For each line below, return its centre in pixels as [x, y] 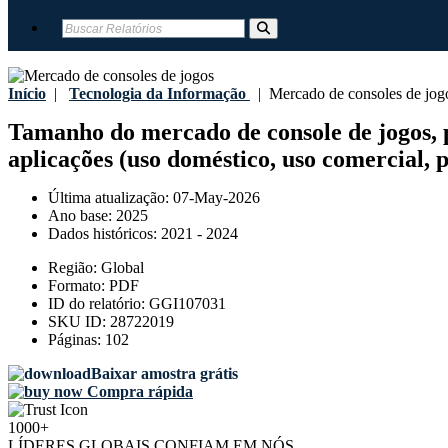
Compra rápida [138, 392]
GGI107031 [187, 304]
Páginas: [76, 340]
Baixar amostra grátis [164, 374]
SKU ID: [79, 322]
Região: [74, 268]
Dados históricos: [104, 234]
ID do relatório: [98, 304]
